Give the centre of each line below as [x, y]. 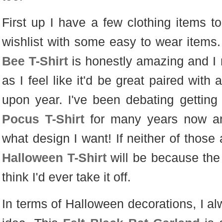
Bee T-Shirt [35, 61]
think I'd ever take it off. [68, 177]
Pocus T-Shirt [43, 119]
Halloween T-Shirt [54, 158]
